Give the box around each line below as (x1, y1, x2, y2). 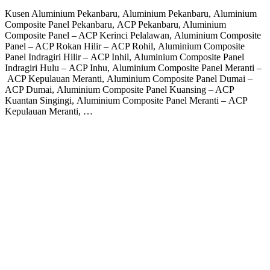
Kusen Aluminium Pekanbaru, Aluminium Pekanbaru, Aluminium (5, 8, 257, 19)
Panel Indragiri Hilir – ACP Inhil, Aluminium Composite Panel (5, 52, 244, 63)
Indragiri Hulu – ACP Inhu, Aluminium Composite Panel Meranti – (5, 63, 262, 74)
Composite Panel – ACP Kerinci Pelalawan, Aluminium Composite (5, 30, 261, 41)
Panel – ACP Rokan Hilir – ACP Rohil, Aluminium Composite (5, 41, 245, 52)
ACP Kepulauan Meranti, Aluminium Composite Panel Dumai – (5, 74, 253, 84)
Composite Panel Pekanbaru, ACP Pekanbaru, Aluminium (5, 19, 226, 30)
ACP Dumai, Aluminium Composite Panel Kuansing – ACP (5, 84, 234, 95)
